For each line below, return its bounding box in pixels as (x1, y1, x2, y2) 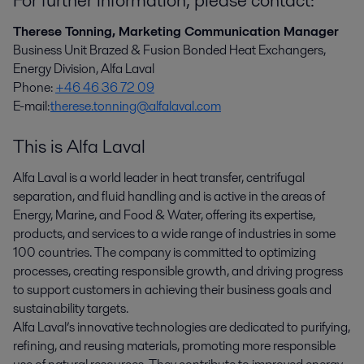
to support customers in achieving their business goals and (13, 280, 331, 300)
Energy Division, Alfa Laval (13, 58, 154, 78)
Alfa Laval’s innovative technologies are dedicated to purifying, (13, 318, 350, 337)
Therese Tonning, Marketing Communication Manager (13, 21, 339, 41)
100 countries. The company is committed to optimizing (13, 243, 316, 262)
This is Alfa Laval (13, 133, 145, 160)
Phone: (13, 77, 55, 97)
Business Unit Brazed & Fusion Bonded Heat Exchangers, (13, 40, 326, 59)
